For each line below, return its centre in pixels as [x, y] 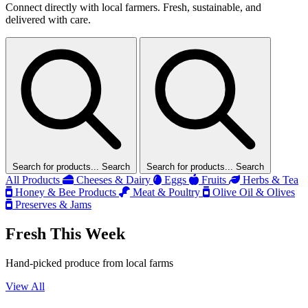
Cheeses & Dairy [113, 179]
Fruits [214, 179]
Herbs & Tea [269, 179]
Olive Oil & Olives [252, 192]
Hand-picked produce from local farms [89, 263]
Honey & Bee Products [66, 192]
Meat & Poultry [166, 192]
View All [25, 286]
